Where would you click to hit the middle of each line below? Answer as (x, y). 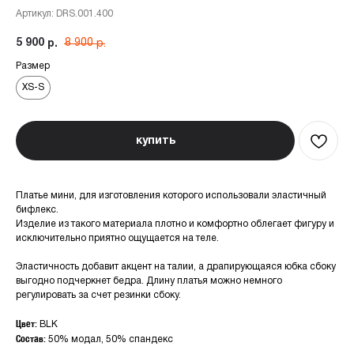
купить (155, 141)
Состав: (32, 339)
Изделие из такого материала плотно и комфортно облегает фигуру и (175, 224)
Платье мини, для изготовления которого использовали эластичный (171, 196)
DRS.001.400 (85, 14)
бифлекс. (37, 210)
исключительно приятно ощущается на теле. (117, 239)
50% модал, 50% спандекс (111, 340)
